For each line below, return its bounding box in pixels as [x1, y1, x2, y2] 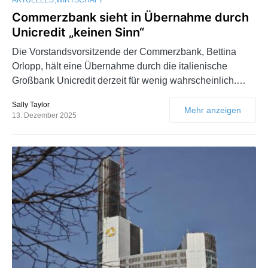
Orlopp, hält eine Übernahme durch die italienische [12, 60, 227, 71]
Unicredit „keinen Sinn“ [12, 25, 144, 39]
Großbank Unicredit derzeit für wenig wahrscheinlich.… [12, 75, 246, 86]
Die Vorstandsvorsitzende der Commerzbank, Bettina [12, 46, 236, 57]
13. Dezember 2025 [12, 111, 77, 120]
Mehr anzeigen [184, 105, 241, 115]
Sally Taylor [12, 100, 50, 109]
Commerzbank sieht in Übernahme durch [12, 10, 249, 25]
